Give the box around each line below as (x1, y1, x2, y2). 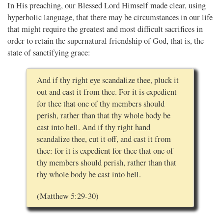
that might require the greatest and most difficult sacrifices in (7, 24, 203, 35)
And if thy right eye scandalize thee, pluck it (36, 74, 179, 85)
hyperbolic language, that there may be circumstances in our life (7, 12, 213, 23)
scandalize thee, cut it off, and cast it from (36, 133, 171, 144)
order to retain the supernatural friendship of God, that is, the (7, 35, 204, 47)
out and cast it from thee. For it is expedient (36, 86, 177, 97)
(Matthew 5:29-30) (36, 190, 99, 201)
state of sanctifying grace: (7, 47, 90, 58)
